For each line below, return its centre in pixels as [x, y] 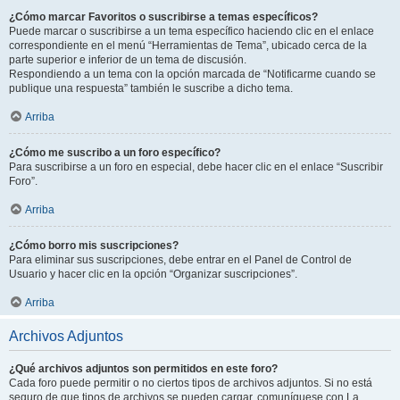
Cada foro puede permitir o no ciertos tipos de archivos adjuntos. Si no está [191, 383]
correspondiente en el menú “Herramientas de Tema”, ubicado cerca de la [188, 45]
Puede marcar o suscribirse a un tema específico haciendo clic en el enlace [192, 31]
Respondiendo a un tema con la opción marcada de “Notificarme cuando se [192, 74]
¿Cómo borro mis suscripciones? [94, 245]
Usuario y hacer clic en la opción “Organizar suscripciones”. [153, 274]
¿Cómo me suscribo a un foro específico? [115, 152]
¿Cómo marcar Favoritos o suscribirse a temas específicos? [163, 17]
